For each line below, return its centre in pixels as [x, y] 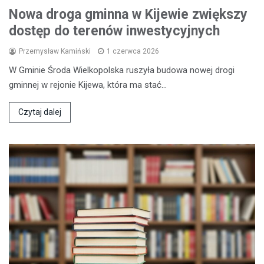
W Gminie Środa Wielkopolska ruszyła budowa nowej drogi [122, 70]
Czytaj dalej [40, 112]
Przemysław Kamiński [55, 51]
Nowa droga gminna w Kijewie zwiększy [128, 14]
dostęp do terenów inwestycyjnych [114, 31]
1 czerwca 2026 [133, 51]
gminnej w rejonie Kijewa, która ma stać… [88, 85]
